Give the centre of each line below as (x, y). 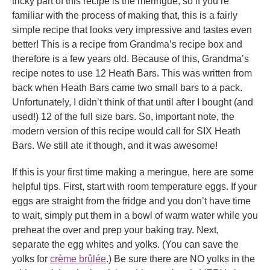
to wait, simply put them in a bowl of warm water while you (135, 216)
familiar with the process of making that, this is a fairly (125, 16)
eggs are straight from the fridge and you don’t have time (131, 201)
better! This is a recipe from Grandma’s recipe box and (127, 45)
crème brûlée (78, 259)
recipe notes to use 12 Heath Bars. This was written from (132, 74)
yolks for (31, 259)
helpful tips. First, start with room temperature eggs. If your (134, 187)
